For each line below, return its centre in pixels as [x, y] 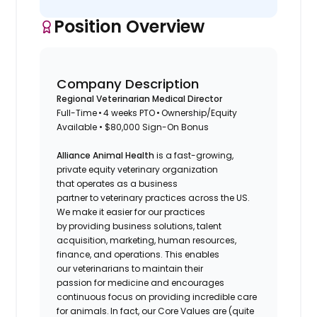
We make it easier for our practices [131, 212]
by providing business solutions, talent [139, 226]
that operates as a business [117, 183]
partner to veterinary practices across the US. [154, 197]
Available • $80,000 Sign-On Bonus [134, 127]
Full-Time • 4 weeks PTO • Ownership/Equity [147, 113]
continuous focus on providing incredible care [157, 296]
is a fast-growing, [194, 155]
